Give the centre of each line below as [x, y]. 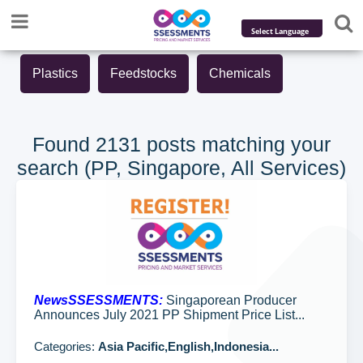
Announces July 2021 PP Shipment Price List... [169, 315]
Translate [297, 81]
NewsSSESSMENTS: [98, 300]
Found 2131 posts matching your [181, 144]
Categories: [66, 346]
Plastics [55, 73]
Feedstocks [143, 73]
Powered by [273, 56]
